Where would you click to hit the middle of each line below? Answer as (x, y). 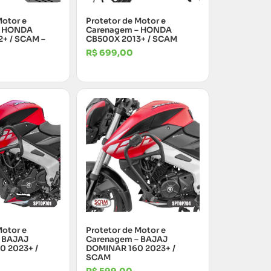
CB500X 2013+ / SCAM (132, 39)
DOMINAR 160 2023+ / (131, 248)
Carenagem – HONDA (129, 30)
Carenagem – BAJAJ (127, 239)
